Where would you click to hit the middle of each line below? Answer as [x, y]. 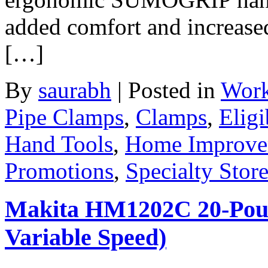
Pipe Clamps [64, 117]
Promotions [59, 170]
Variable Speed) [86, 237]
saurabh [75, 90]
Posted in [174, 90]
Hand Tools [59, 144]
